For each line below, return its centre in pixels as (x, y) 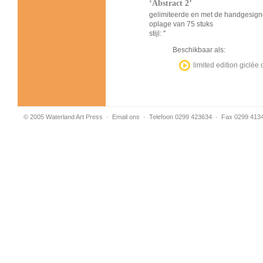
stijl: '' (157, 33)
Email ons (126, 117)
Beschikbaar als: (199, 50)
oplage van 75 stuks (181, 24)
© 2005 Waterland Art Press (63, 117)
